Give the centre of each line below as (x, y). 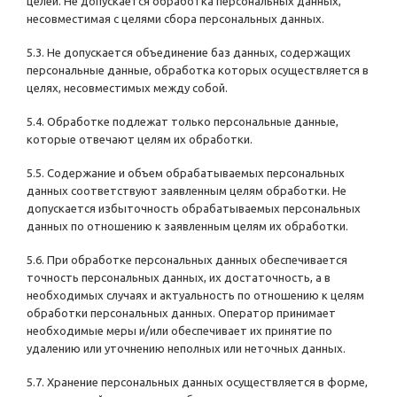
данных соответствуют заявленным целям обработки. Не (187, 191)
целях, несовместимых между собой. (127, 88)
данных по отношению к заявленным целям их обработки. (187, 226)
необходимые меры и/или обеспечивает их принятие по (179, 331)
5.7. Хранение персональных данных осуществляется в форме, (197, 382)
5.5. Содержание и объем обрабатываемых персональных (186, 173)
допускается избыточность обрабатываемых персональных (194, 209)
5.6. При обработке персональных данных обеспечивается (187, 260)
